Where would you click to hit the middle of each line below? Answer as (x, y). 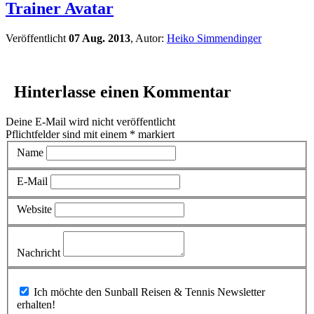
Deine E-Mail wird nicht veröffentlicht (90, 121)
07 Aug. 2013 (100, 38)
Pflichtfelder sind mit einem (68, 134)
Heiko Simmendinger (214, 38)
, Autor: (149, 38)
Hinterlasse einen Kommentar (121, 91)
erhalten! (36, 304)
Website (34, 210)
